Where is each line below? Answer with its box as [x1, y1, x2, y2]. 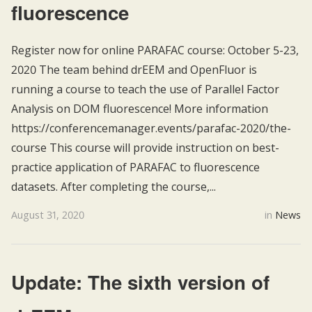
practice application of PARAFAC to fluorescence [11, 159, 260, 175]
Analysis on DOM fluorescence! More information [11, 100, 268, 116]
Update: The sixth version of [11, 267, 270, 295]
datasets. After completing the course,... [11, 178, 216, 194]
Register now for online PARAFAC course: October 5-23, [11, 42, 299, 58]
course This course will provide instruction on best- [11, 139, 279, 155]
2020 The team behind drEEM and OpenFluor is [11, 61, 257, 77]
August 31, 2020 [11, 208, 84, 222]
